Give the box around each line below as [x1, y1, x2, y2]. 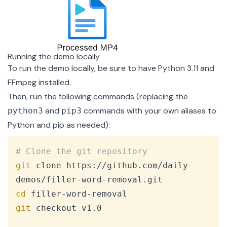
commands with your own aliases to [82, 105, 216, 117]
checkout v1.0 [31, 203, 102, 213]
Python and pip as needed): [8, 120, 110, 131]
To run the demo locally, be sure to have [8, 63, 158, 74]
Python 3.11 [158, 63, 198, 74]
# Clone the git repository [16, 146, 147, 157]
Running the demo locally [8, 51, 100, 62]
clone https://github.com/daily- [31, 161, 193, 171]
